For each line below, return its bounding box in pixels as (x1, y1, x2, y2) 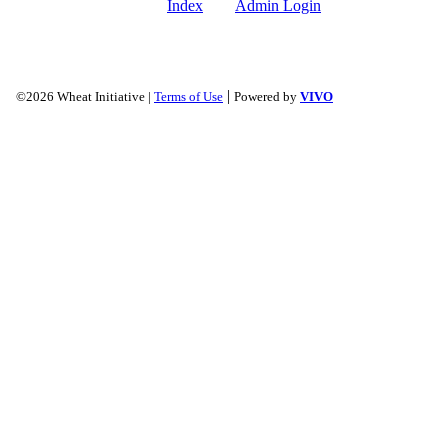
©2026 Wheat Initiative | (16, 89, 154, 104)
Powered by (234, 89, 300, 104)
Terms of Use (154, 89, 223, 104)
